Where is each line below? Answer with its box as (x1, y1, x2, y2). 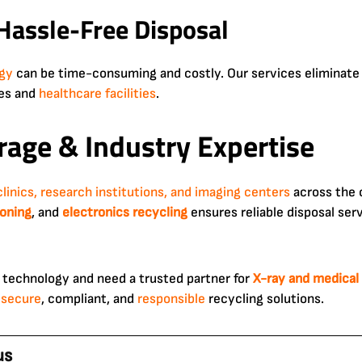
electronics (62, 204, 129, 221)
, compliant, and (41, 290, 137, 307)
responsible (137, 290, 205, 307)
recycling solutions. (205, 290, 324, 307)
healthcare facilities (39, 85, 156, 102)
